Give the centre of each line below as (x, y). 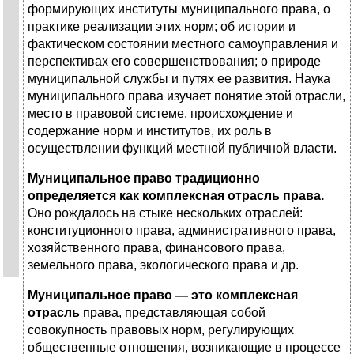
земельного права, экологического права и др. (163, 265)
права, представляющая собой (173, 313)
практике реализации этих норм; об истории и (162, 27)
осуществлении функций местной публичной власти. (182, 149)
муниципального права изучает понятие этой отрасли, (186, 96)
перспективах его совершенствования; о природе (174, 62)
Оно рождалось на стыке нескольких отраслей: (165, 213)
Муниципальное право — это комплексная (163, 296)
